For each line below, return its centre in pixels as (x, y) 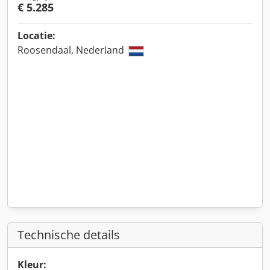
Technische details (69, 235)
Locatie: (36, 36)
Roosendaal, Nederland (72, 50)
